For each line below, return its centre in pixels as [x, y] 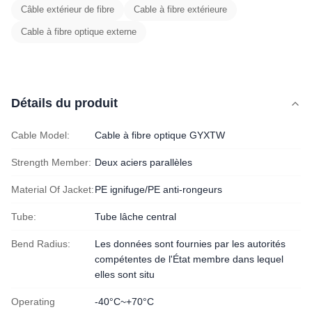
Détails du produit [64, 103]
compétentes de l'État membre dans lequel [189, 259]
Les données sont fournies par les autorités [190, 244]
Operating [33, 302]
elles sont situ [125, 274]
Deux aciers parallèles [143, 162]
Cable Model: [40, 135]
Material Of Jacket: [53, 189]
